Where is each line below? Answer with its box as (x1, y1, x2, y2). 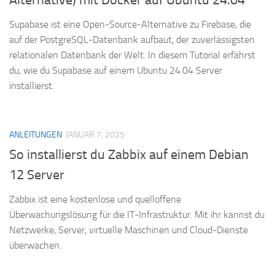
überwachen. (9, 239, 61, 251)
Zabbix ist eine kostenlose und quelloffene (9, 193, 181, 205)
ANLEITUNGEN (9, 129, 62, 140)
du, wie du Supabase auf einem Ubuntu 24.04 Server (9, 64, 222, 76)
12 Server (9, 166, 64, 183)
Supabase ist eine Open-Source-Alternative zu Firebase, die (9, 18, 251, 30)
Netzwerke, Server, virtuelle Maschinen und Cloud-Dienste (9, 223, 248, 236)
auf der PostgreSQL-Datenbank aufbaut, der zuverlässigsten (9, 33, 255, 45)
